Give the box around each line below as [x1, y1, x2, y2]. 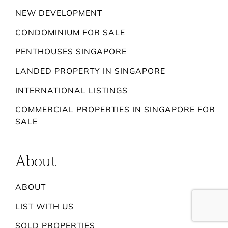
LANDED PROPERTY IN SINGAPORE [15, 66, 166, 76]
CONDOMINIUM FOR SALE [15, 27, 126, 38]
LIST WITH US [15, 201, 74, 212]
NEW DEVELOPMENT [15, 8, 103, 18]
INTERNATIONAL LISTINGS [15, 85, 128, 96]
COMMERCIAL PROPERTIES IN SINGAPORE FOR [15, 104, 216, 115]
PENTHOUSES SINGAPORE [15, 46, 127, 57]
